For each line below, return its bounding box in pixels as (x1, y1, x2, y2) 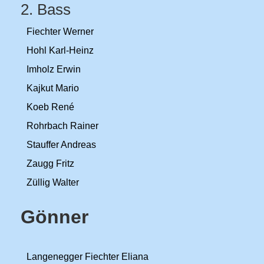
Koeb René (27, 102, 74, 112)
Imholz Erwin (27, 64, 81, 74)
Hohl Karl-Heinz (27, 45, 94, 55)
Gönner (21, 206, 88, 227)
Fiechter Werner (27, 27, 94, 37)
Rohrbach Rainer (27, 121, 98, 131)
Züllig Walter (27, 177, 79, 187)
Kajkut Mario (27, 83, 79, 93)
